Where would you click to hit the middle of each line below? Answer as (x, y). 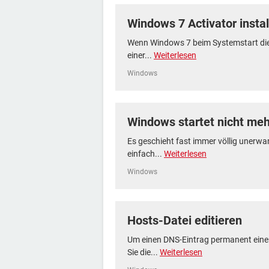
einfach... (146, 154)
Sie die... (144, 252)
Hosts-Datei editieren (185, 220)
